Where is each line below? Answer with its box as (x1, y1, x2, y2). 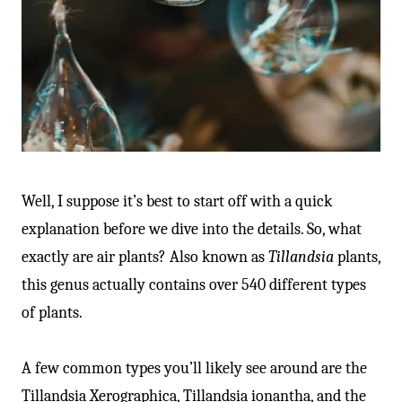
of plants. (22, 302, 83, 322)
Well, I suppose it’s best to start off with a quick (22, 191, 332, 211)
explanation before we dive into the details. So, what (22, 219, 362, 239)
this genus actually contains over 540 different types (22, 275, 366, 294)
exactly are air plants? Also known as (22, 247, 268, 267)
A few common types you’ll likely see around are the (22, 358, 367, 378)
